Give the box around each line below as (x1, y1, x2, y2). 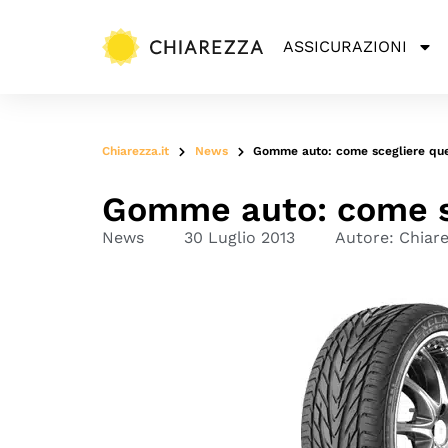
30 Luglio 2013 (184, 228, 295, 247)
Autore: (335, 228, 394, 247)
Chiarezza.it (102, 144, 169, 158)
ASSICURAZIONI (282, 37, 407, 56)
